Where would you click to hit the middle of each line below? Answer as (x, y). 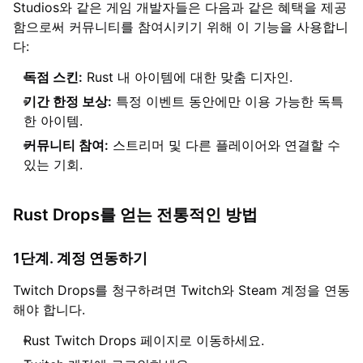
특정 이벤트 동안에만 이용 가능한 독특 (228, 101)
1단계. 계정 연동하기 (80, 258)
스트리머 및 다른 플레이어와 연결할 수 (224, 145)
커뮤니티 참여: (66, 145)
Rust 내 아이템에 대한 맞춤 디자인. (188, 77)
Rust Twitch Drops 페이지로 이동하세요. (144, 340)
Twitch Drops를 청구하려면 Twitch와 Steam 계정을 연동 (181, 290)
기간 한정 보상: (68, 101)
